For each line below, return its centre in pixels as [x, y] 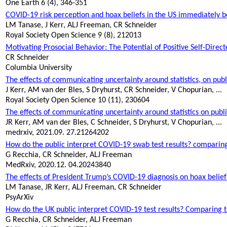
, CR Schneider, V [149, 90]
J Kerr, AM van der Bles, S [49, 90]
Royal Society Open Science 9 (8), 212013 [73, 36]
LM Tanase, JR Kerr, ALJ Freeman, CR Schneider [84, 188]
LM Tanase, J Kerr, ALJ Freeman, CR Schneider [81, 26]
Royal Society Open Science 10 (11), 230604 [78, 101]
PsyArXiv [20, 198]
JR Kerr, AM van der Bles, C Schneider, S [72, 123]
